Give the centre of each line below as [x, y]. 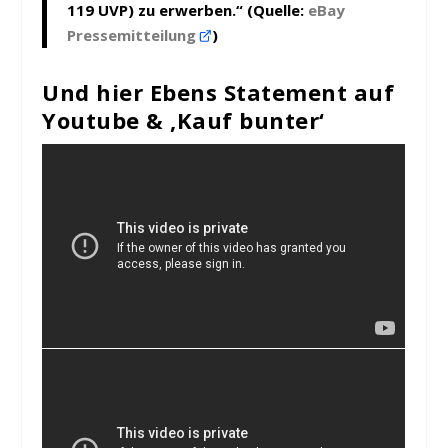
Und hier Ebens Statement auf [218, 92]
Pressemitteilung [134, 35]
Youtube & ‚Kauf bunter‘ [183, 120]
